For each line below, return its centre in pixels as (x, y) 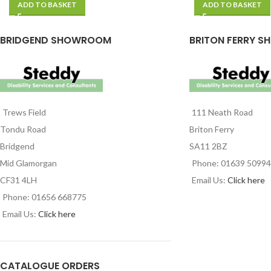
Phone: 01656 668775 (44, 197)
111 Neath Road (222, 113)
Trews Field (24, 113)
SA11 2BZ (208, 146)
